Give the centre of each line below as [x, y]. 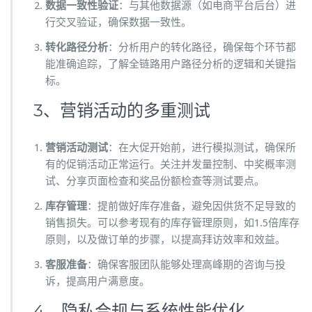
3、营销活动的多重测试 [122, 110]
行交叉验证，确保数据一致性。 [118, 22]
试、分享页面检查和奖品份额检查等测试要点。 [155, 181]
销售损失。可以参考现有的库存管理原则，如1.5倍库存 [172, 223]
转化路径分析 [77, 47]
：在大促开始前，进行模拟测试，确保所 [202, 148]
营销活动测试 [77, 148]
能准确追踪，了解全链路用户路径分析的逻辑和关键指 [171, 64]
